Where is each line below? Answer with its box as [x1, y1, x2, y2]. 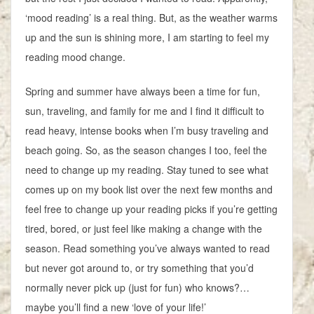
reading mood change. [25, 50, 125, 64]
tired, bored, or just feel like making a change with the [25, 221, 262, 236]
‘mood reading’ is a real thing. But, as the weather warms [25, 11, 278, 25]
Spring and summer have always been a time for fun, [25, 84, 260, 99]
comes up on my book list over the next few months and [25, 182, 273, 197]
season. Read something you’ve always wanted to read [25, 241, 270, 256]
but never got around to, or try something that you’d [25, 261, 254, 275]
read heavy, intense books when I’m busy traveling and [25, 123, 268, 138]
